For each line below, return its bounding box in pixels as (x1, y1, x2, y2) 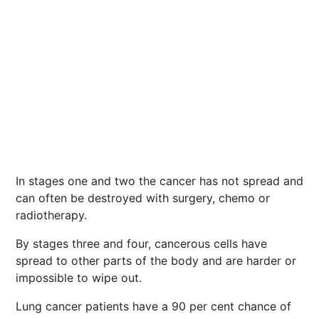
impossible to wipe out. (16, 271, 142, 285)
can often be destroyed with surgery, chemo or (16, 191, 270, 205)
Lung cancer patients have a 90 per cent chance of (16, 299, 291, 313)
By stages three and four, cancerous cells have (16, 236, 267, 251)
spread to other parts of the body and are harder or (16, 253, 296, 268)
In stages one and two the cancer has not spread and (16, 174, 303, 188)
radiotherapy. (16, 208, 87, 222)
